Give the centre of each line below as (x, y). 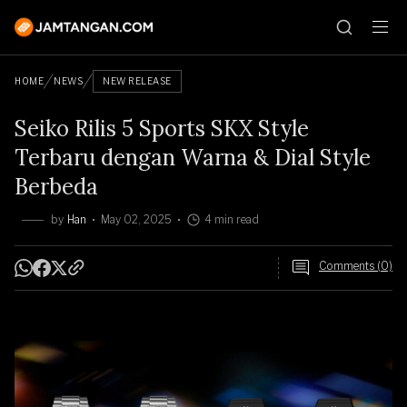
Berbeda (56, 187)
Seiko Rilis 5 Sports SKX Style (162, 129)
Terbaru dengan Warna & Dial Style (193, 158)
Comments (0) (356, 266)
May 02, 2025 (136, 219)
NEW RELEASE (137, 81)
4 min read (232, 219)
